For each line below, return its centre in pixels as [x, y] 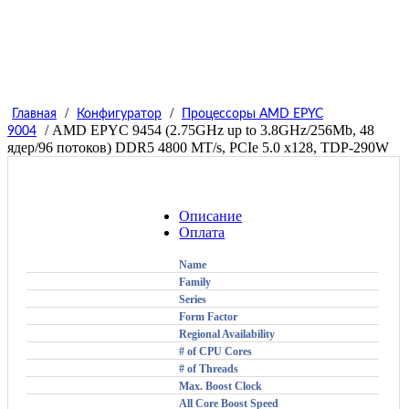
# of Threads [209, 368]
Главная [34, 114]
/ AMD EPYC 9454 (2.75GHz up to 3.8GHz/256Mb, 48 [208, 130]
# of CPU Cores [216, 351]
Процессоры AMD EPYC [252, 114]
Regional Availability [227, 334]
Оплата [202, 232]
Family [195, 282]
